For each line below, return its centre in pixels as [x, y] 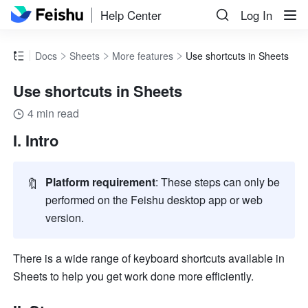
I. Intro [36, 141]
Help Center [131, 15]
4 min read [54, 113]
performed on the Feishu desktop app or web [154, 200]
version [64, 218]
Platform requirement [101, 182]
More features [143, 56]
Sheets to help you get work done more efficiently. [135, 276]
